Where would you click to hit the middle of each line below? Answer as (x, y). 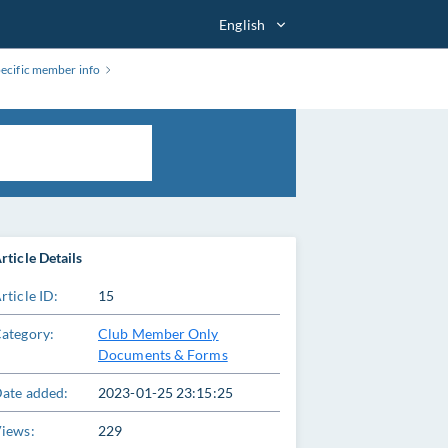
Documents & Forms (163, 354)
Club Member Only (158, 333)
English (242, 24)
